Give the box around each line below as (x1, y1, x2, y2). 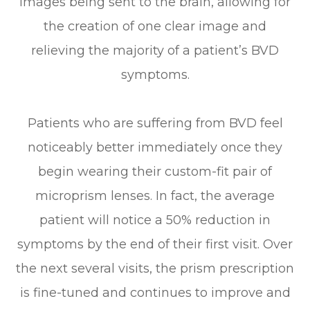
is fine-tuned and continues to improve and (19, 284, 291, 300)
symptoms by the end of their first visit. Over (17, 236, 293, 252)
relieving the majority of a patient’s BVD (31, 42, 279, 58)
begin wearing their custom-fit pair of (38, 163, 272, 179)
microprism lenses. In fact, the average (35, 188, 275, 203)
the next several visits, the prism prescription (16, 260, 294, 276)
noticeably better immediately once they (28, 139, 282, 155)
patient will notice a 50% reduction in (39, 212, 271, 228)
